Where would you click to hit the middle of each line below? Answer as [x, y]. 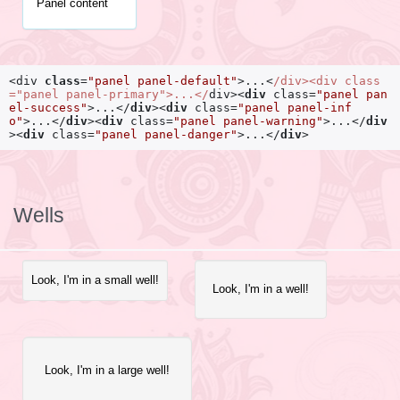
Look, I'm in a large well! [107, 371]
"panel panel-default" [162, 81]
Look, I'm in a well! [261, 289]
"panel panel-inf [295, 108]
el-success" [48, 108]
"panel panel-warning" [248, 121]
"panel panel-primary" [91, 95]
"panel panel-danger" [166, 135]
